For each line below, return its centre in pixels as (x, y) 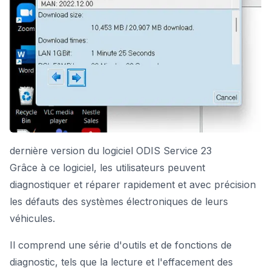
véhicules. (32, 218)
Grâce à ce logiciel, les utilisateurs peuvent (107, 167)
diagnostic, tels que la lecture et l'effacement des (121, 262)
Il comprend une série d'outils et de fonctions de (121, 245)
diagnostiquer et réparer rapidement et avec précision (133, 184)
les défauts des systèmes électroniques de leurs (119, 201)
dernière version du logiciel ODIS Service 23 (111, 150)
